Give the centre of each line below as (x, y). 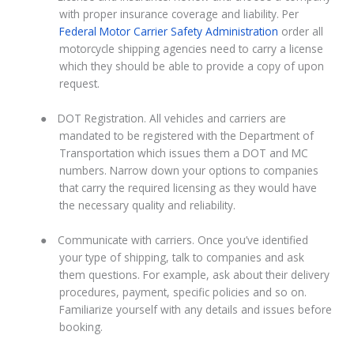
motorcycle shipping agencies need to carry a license (192, 49)
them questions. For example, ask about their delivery (195, 275)
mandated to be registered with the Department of (187, 136)
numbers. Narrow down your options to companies (189, 171)
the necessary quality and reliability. (148, 205)
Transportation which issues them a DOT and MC (184, 153)
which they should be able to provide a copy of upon (192, 66)
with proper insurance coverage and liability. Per (179, 14)
